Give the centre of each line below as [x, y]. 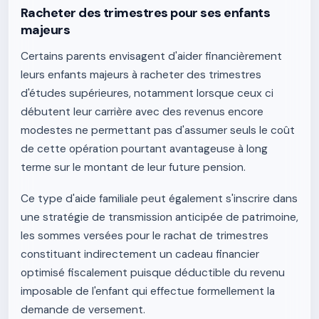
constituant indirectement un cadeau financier [140, 254]
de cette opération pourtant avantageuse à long [144, 149]
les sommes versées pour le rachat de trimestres [145, 236]
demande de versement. [83, 310]
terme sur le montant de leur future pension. [133, 167]
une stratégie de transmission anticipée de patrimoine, [159, 217]
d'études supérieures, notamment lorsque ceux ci [147, 93]
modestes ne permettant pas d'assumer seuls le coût [158, 130]
